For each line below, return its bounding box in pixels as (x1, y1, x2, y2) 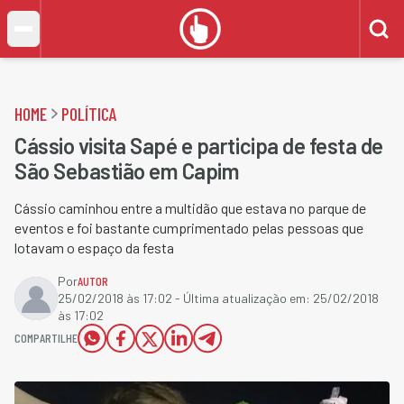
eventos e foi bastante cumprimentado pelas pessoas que (14, 219, 363, 236)
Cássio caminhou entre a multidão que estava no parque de (14, 199, 366, 216)
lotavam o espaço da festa (14, 239, 174, 256)
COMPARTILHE (14, 330, 78, 345)
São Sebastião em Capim (14, 158, 240, 184)
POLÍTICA (61, 103, 117, 124)
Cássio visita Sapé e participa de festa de (14, 133, 383, 159)
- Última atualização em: (172, 290, 313, 306)
